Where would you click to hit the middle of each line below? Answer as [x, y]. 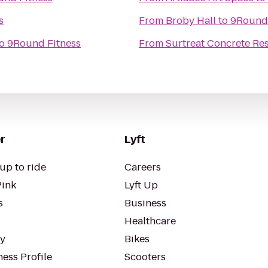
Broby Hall [191, 21]
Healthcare [150, 221]
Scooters [145, 257]
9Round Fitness [44, 43]
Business [145, 203]
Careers [143, 167]
